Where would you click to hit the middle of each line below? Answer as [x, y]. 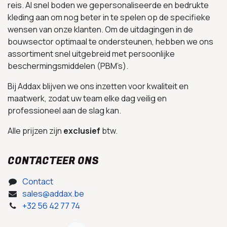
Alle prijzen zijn [35, 131]
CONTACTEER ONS [53, 161]
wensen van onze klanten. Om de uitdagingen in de [100, 30]
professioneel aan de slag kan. [64, 111]
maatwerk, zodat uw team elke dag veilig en [87, 99]
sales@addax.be [53, 194]
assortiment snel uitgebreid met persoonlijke [91, 54]
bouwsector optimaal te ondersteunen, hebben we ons [110, 42]
